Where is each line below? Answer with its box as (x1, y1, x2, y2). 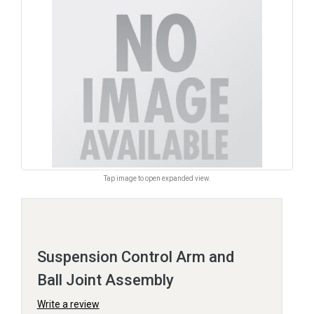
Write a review (36, 298, 100, 310)
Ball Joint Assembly (36, 271, 174, 289)
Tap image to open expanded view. (103, 174, 211, 182)
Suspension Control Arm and (36, 247, 234, 266)
